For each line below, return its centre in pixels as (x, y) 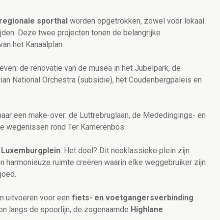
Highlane (147, 210)
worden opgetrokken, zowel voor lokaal (136, 21)
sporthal (52, 21)
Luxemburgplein (31, 151)
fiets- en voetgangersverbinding (133, 198)
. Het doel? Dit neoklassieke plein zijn (125, 151)
